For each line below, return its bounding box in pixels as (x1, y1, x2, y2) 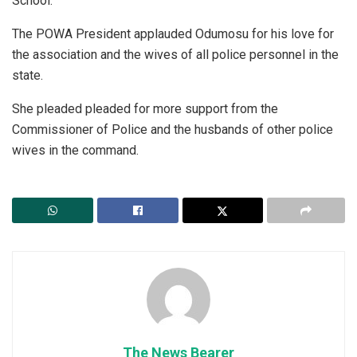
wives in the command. (12, 143, 139, 159)
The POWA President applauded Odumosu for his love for (12, 26, 334, 42)
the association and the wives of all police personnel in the (12, 47, 339, 63)
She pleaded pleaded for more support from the (12, 101, 278, 117)
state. (12, 68, 43, 84)
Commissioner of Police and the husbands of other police (12, 122, 333, 138)
